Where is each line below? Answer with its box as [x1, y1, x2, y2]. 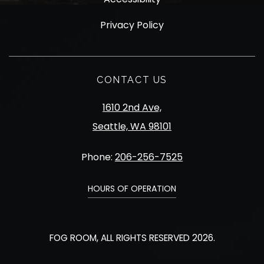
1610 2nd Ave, [103, 101, 161, 114]
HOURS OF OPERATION [88, 182, 176, 194]
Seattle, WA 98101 [93, 120, 171, 133]
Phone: [81, 150, 115, 164]
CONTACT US [97, 74, 167, 85]
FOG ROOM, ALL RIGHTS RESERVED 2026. [49, 232, 215, 244]
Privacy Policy [100, 18, 164, 32]
